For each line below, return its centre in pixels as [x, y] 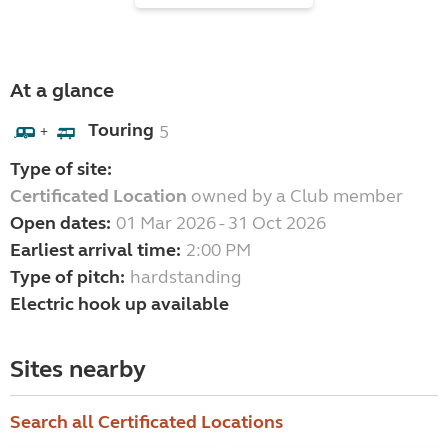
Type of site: [61, 169]
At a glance [62, 91]
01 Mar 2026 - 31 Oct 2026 [221, 223]
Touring [121, 130]
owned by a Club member [295, 196]
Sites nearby [78, 370]
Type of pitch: [67, 277]
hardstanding [186, 277]
